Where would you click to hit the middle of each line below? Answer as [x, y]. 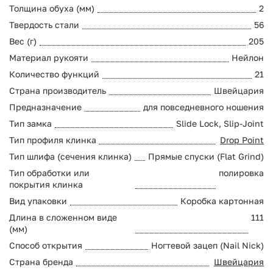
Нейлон [248, 57]
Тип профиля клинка [53, 140]
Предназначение [45, 107]
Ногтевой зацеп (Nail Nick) [207, 245]
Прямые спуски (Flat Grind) [206, 156]
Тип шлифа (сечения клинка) [70, 156]
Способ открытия [46, 245]
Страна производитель [58, 90]
